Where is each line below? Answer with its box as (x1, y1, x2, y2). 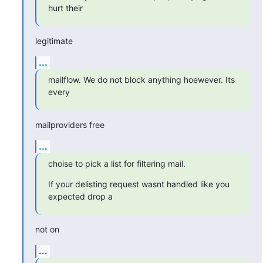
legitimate (35, 35, 73, 46)
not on (35, 224, 59, 234)
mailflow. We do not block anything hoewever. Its (48, 74, 235, 85)
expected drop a (48, 191, 113, 201)
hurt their (48, 2, 83, 13)
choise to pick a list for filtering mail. (48, 158, 186, 168)
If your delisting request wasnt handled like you (48, 178, 230, 189)
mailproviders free (35, 119, 104, 130)
